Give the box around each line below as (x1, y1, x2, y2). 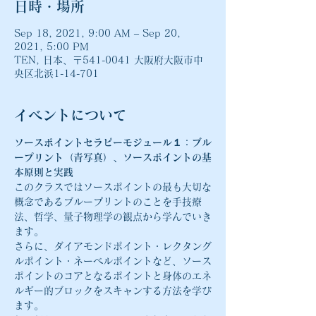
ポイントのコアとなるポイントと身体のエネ (14, 271, 212, 281)
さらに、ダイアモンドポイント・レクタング (14, 241, 212, 251)
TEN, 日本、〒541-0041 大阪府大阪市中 (14, 55, 203, 65)
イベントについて (14, 108, 127, 122)
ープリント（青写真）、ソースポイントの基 (14, 152, 212, 162)
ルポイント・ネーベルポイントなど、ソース (14, 256, 212, 266)
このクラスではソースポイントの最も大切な (14, 182, 212, 192)
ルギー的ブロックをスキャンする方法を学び (14, 286, 212, 296)
